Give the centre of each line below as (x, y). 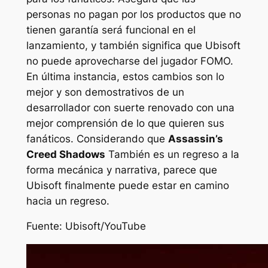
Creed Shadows (66, 154)
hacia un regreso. (68, 201)
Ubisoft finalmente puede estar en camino (127, 185)
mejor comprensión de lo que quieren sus (125, 123)
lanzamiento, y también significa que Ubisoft (133, 45)
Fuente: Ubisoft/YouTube (86, 226)
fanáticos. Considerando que (97, 138)
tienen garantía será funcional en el (111, 30)
